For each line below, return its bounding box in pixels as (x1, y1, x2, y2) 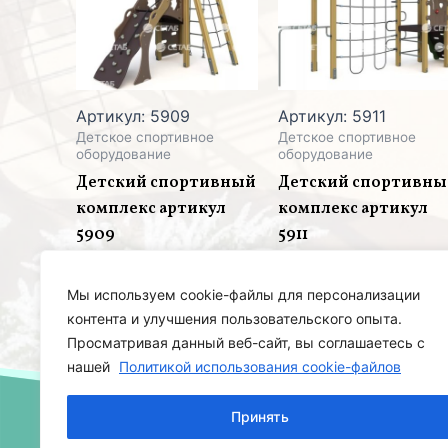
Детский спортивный (76, 171, 257, 194)
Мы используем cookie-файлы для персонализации (67, 286, 420, 303)
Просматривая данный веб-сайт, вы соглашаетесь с (67, 334, 425, 351)
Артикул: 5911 (278, 105, 387, 126)
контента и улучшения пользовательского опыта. (67, 310, 402, 327)
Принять (231, 408, 289, 425)
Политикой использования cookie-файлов (119, 358, 401, 375)
